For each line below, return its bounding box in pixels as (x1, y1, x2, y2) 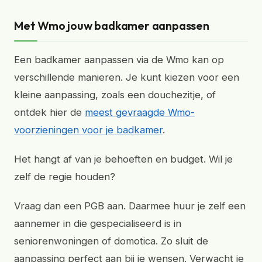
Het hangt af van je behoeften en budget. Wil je (14, 153, 233, 165)
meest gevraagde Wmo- (85, 106, 195, 118)
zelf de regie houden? (14, 171, 115, 182)
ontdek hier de (14, 106, 85, 118)
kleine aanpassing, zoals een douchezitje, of (14, 89, 216, 101)
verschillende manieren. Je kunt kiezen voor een (14, 71, 239, 83)
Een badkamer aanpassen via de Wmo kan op (14, 54, 224, 65)
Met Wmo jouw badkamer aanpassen (14, 18, 209, 33)
